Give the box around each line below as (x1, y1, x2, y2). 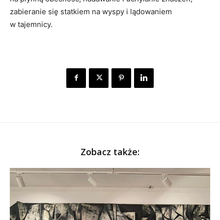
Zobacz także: (81, 145, 139, 158)
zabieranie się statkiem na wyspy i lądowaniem (10, 6, 172, 16)
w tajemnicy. (10, 19, 53, 29)
